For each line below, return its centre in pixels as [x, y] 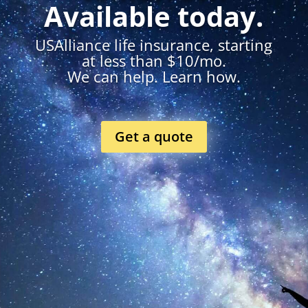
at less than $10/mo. [154, 61]
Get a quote [154, 137]
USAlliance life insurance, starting [154, 45]
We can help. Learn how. [154, 77]
